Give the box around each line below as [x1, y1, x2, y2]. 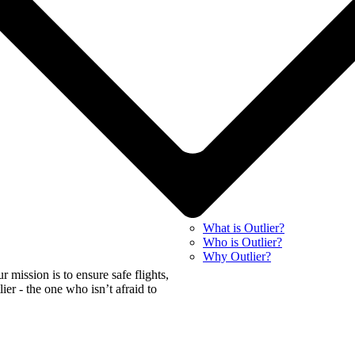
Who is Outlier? [203, 235, 282, 249]
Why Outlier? [203, 249, 271, 263]
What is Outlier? [203, 220, 284, 235]
